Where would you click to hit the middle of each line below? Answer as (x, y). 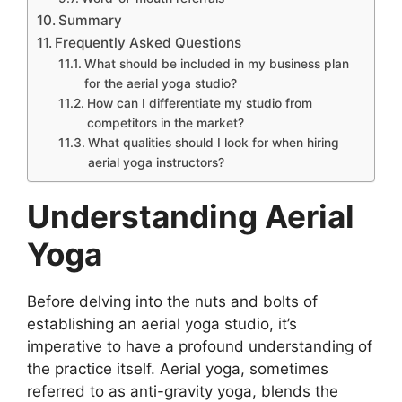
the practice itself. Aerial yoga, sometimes (178, 369)
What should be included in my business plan (216, 64)
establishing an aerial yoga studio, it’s (162, 324)
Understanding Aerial (191, 217)
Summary (92, 21)
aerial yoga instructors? (156, 163)
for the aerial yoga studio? (160, 84)
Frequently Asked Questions (149, 43)
